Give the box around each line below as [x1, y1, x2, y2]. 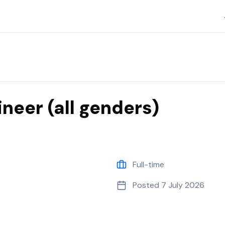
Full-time [133, 159, 164, 170]
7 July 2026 [161, 180, 204, 190]
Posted [133, 180, 161, 190]
